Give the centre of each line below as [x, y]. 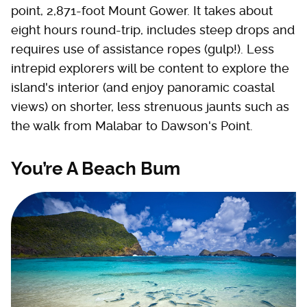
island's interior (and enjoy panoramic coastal [143, 87]
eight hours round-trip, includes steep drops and [153, 30]
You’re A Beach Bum [96, 169]
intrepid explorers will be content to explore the [150, 68]
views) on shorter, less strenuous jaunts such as [150, 107]
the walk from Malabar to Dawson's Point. [132, 126]
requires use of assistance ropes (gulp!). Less [143, 49]
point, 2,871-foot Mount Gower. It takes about [142, 11]
